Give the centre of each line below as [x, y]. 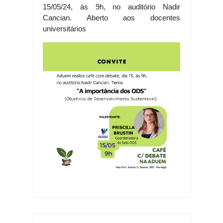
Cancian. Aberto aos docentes [111, 18]
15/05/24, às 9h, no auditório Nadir [111, 7]
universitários [64, 29]
